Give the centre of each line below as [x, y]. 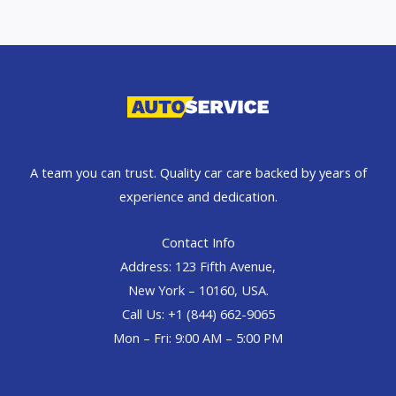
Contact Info [198, 242]
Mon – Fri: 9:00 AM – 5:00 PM [198, 337]
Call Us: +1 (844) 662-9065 [198, 313]
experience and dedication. [198, 196]
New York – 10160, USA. [198, 289]
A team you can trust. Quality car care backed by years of [198, 172]
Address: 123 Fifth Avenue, [198, 266]
